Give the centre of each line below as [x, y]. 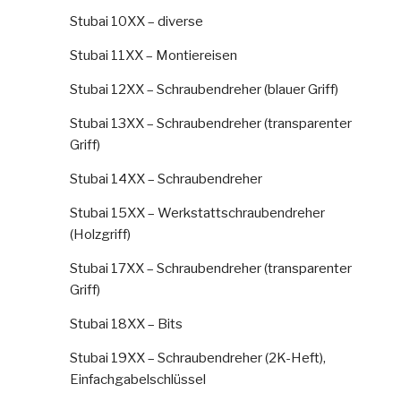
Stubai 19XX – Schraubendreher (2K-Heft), [198, 358]
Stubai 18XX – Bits [126, 324]
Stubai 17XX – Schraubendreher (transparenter [211, 269]
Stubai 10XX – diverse [137, 22]
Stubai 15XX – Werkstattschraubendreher [197, 213]
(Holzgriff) [100, 235]
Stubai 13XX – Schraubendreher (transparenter [211, 124]
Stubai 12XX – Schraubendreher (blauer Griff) [204, 90]
